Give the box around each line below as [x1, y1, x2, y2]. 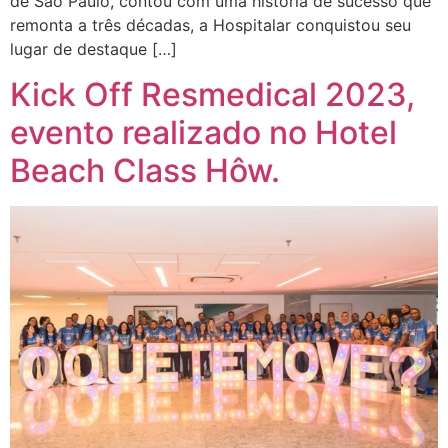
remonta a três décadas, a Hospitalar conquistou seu [10, 15, 411, 36]
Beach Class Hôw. [10, 150, 280, 190]
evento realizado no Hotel [10, 112, 397, 152]
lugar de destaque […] [10, 39, 177, 60]
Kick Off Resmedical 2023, [10, 74, 415, 114]
